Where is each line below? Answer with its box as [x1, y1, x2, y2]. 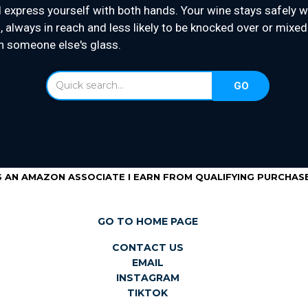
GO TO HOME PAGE [97, 215, 198, 228]
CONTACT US [111, 241, 184, 254]
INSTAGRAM [115, 272, 179, 284]
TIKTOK [127, 287, 168, 299]
